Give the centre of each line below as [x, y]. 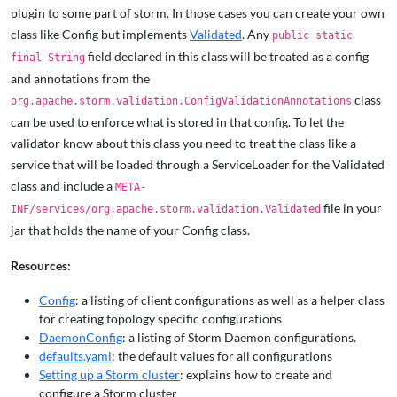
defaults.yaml [75, 356]
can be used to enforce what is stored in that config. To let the [177, 122]
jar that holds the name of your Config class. [130, 230]
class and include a [63, 186]
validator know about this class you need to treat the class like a [183, 143]
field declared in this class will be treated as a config [227, 56]
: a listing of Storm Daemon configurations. [239, 337]
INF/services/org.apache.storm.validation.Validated [166, 209]
